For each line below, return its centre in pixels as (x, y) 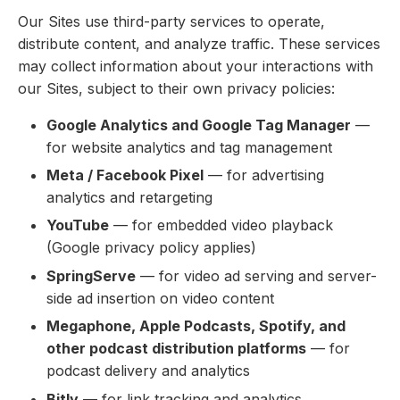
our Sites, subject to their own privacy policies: (176, 88)
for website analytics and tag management (189, 147)
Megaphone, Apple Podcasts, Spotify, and (196, 326)
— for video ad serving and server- (256, 275)
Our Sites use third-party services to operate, (171, 21)
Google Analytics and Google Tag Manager (199, 125)
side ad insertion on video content (160, 298)
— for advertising (264, 175)
